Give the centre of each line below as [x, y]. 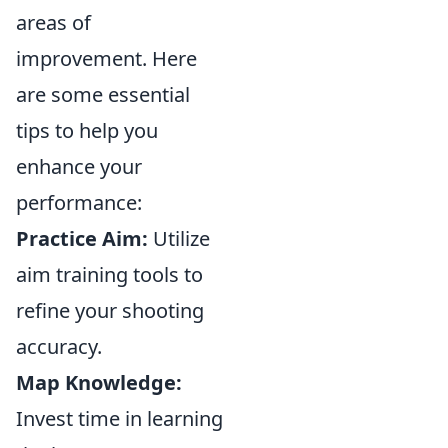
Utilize [179, 238]
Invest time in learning [119, 418]
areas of [53, 22]
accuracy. [59, 346]
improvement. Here [106, 58]
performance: [79, 202]
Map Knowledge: [99, 382]
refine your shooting [110, 310]
